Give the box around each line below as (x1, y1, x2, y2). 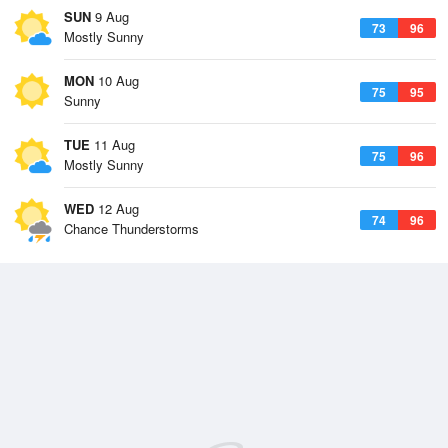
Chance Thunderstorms (64, 219, 199, 238)
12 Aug (94, 199, 139, 218)
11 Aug (90, 135, 135, 154)
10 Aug (94, 71, 139, 90)
